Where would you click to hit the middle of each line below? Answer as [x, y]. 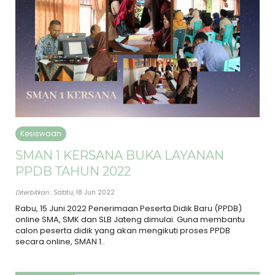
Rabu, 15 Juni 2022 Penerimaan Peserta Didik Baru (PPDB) [129, 208]
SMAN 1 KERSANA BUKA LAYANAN [120, 155]
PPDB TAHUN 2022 [73, 171]
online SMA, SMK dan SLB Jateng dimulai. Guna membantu [130, 219]
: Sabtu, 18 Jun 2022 [82, 192]
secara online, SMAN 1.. [60, 241]
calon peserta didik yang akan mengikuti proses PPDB [123, 230]
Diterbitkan [32, 192]
